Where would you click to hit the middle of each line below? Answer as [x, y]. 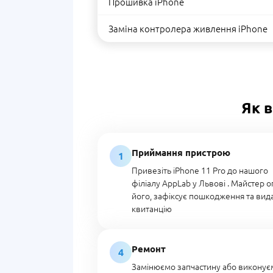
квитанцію [152, 208]
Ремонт [149, 249]
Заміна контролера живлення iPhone [188, 28]
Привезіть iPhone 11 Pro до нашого [200, 170]
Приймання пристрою [181, 152]
